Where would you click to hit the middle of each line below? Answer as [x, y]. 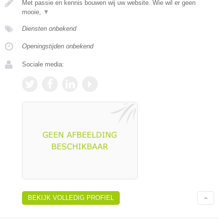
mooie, [33, 12]
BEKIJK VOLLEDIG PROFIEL [71, 197]
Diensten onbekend [49, 28]
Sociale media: [43, 64]
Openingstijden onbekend [58, 46]
